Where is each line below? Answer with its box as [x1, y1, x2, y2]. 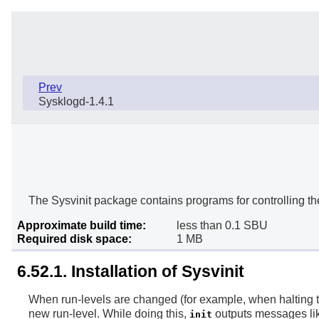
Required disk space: [17, 233, 132, 246]
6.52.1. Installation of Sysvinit [17, 262, 244, 281]
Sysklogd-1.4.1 [38, 95, 114, 108]
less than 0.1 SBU [177, 219, 268, 232]
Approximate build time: [17, 219, 146, 232]
